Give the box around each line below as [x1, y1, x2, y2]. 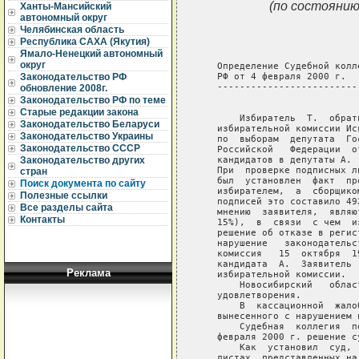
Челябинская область [20, 24, 124, 35]
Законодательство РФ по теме [20, 95, 166, 106]
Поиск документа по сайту [20, 178, 146, 189]
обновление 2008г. [20, 83, 107, 94]
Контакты [20, 214, 65, 225]
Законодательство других [20, 155, 145, 166]
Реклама [66, 267, 111, 279]
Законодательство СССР [20, 143, 140, 154]
